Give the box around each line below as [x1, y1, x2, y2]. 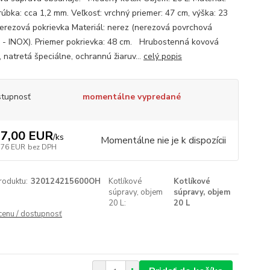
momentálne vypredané [82, 91, 181, 102]
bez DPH [27, 142, 57, 152]
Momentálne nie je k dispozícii [100, 134, 226, 147]
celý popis [143, 51, 182, 62]
